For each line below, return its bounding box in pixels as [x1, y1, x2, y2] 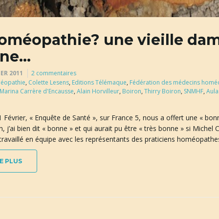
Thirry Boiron [144, 87, 181, 95]
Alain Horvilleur [76, 87, 119, 95]
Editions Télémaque [71, 78, 127, 87]
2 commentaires [31, 69, 76, 77]
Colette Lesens [28, 78, 69, 87]
